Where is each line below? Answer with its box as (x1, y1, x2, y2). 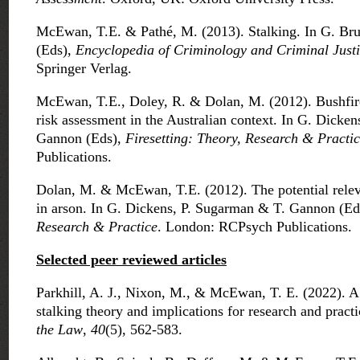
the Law (36, 321, 83, 338)
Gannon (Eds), (36, 130, 125, 147)
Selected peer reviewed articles (36, 252, 227, 268)
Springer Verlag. (36, 60, 132, 77)
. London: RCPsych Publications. (157, 219, 352, 235)
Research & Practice (36, 219, 157, 235)
